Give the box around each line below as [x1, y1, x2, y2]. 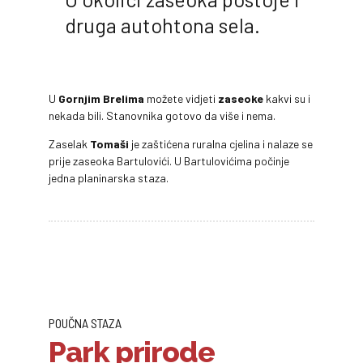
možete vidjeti [144, 91, 218, 105]
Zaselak [49, 136, 90, 151]
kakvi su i [263, 91, 310, 105]
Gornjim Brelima [58, 91, 144, 105]
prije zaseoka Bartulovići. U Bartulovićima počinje [49, 153, 289, 168]
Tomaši [90, 136, 129, 151]
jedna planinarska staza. [49, 170, 169, 185]
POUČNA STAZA [49, 314, 122, 331]
